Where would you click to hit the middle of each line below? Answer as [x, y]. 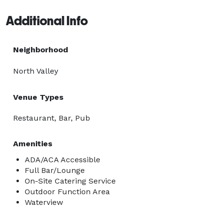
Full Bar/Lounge [55, 170]
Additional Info [47, 21]
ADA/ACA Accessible [62, 159]
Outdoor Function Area [67, 191]
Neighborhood [41, 49]
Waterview [44, 202]
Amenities [33, 143]
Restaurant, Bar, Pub [52, 118]
